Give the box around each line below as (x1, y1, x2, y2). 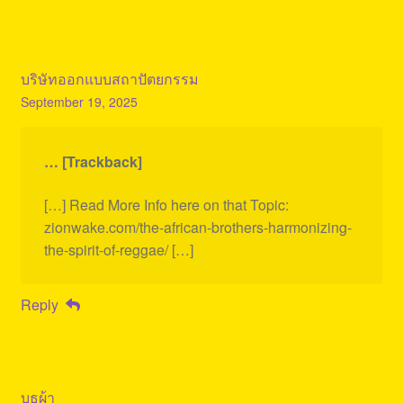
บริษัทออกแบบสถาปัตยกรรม (20, 68, 199, 90)
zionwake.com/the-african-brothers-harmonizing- (43, 216, 352, 237)
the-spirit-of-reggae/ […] (43, 238, 193, 260)
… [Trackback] (43, 151, 142, 173)
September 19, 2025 (20, 93, 138, 112)
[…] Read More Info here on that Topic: (43, 193, 289, 215)
